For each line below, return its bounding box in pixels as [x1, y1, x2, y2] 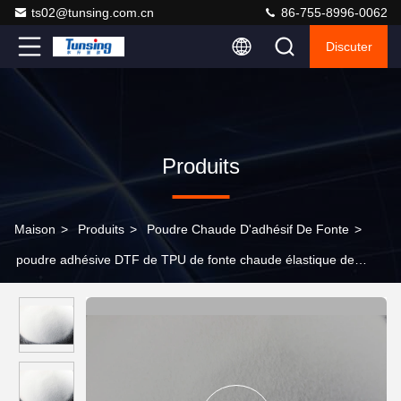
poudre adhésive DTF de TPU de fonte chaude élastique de [16, 252, 354, 267]
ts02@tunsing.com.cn [31, 5, 154, 20]
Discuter [325, 39, 372, 54]
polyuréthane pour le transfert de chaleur [14, 283, 246, 297]
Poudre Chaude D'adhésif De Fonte [147, 222, 349, 236]
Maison [14, 222, 55, 236]
